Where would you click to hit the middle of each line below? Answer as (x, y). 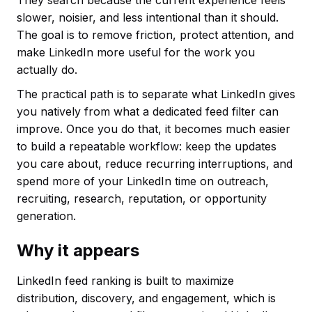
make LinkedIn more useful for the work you (136, 53)
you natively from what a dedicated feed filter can (148, 112)
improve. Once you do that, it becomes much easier (154, 129)
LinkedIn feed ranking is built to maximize (125, 281)
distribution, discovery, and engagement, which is (146, 298)
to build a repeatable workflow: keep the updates (147, 147)
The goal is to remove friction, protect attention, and (155, 35)
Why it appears (78, 251)
